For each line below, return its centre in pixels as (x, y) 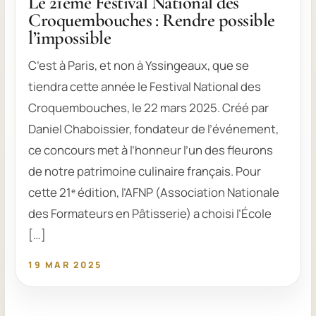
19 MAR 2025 (65, 265)
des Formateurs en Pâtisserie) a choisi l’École (150, 214)
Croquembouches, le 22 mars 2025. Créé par (149, 108)
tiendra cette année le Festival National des (145, 87)
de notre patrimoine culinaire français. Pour (145, 171)
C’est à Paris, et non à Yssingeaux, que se (139, 66)
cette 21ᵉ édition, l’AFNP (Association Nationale (154, 193)
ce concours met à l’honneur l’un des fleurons (151, 150)
